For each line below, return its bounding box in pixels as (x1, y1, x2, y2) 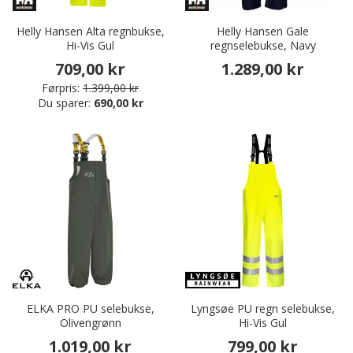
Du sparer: (37, 95, 94, 111)
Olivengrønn (59, 315, 121, 331)
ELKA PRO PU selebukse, (26, 301, 154, 317)
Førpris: (42, 80, 80, 96)
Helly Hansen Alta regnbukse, (16, 24, 165, 39)
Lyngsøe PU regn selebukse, (191, 301, 335, 317)
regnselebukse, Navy (210, 38, 316, 54)
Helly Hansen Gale (217, 24, 309, 39)
